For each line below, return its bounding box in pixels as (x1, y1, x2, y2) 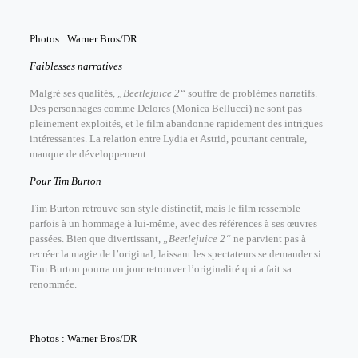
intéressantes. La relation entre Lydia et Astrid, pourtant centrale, (29, 133, 307, 145)
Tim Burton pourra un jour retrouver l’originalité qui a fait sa (29, 263, 292, 275)
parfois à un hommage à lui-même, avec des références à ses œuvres (29, 217, 317, 229)
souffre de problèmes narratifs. (185, 87, 317, 99)
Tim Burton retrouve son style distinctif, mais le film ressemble (29, 202, 300, 214)
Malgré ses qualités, (29, 87, 117, 99)
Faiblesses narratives (29, 60, 122, 72)
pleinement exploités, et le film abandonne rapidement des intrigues (29, 117, 323, 129)
